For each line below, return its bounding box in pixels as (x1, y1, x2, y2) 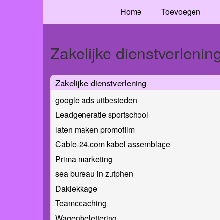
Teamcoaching (55, 197, 107, 209)
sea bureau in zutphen (55, 167, 133, 179)
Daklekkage (55, 182, 97, 194)
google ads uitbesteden (55, 94, 137, 106)
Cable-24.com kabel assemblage (55, 138, 170, 150)
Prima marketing (55, 153, 112, 165)
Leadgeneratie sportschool (55, 109, 148, 120)
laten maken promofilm (55, 123, 135, 135)
